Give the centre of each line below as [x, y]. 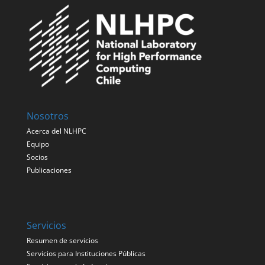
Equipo [38, 144]
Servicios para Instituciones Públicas [86, 254]
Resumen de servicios [62, 241]
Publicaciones [49, 170]
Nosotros [47, 116]
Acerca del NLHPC [56, 131]
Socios [37, 157]
